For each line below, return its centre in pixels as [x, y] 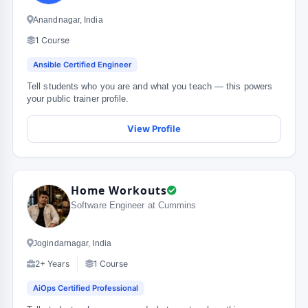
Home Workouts [119, 190]
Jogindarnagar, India [72, 243]
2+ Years [52, 264]
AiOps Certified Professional [86, 288]
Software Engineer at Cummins [134, 205]
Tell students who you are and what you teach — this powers [150, 87]
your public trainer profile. [78, 99]
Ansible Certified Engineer [82, 65]
